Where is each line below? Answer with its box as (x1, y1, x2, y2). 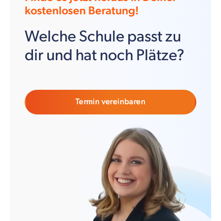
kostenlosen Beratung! (25, 3, 139, 18)
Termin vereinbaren (75, 97, 146, 107)
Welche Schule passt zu (25, 27, 181, 46)
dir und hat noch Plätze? (25, 45, 184, 65)
